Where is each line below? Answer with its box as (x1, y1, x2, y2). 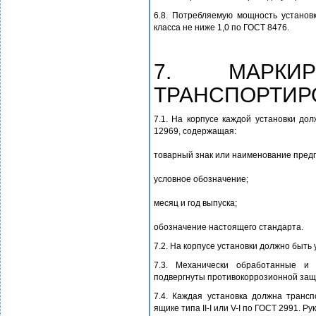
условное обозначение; (154, 174, 248, 185)
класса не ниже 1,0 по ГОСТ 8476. (154, 23, 289, 33)
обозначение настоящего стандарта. (154, 222, 303, 233)
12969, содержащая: (154, 126, 236, 137)
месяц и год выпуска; (154, 198, 237, 209)
